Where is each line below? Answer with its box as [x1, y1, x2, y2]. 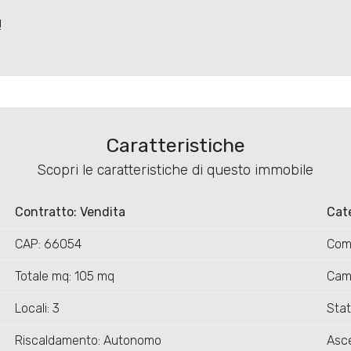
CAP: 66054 [14, 237, 81, 252]
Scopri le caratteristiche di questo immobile [37, 161, 314, 179]
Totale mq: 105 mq [14, 269, 114, 284]
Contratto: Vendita [14, 204, 125, 220]
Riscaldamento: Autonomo [14, 333, 161, 349]
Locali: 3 [14, 301, 60, 317]
